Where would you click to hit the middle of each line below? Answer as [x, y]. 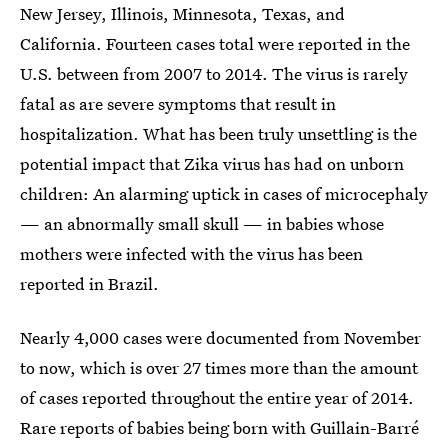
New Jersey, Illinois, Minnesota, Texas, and [182, 14]
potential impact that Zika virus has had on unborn [212, 164]
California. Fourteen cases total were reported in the [215, 44]
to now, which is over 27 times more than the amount [219, 368]
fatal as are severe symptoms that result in [178, 104]
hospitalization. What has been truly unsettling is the [218, 134]
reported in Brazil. [89, 284]
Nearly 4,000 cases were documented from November [220, 338]
